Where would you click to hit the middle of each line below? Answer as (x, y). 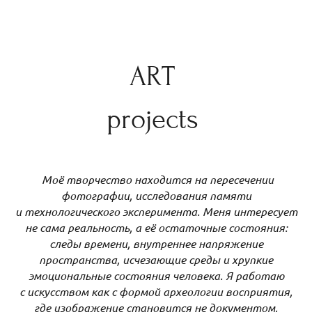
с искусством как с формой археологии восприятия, (156, 292)
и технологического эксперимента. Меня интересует (156, 212)
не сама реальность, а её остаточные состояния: (156, 228)
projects (156, 119)
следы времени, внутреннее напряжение (156, 244)
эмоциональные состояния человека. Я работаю (156, 276)
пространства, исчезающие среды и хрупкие (156, 260)
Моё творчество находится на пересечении (156, 180)
